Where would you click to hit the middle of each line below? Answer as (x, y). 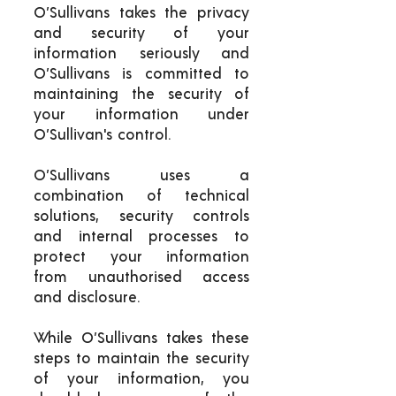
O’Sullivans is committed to (141, 74)
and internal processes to (141, 236)
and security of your (141, 33)
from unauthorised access (141, 277)
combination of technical (141, 196)
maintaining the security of (141, 94)
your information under (141, 114)
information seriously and (141, 53)
